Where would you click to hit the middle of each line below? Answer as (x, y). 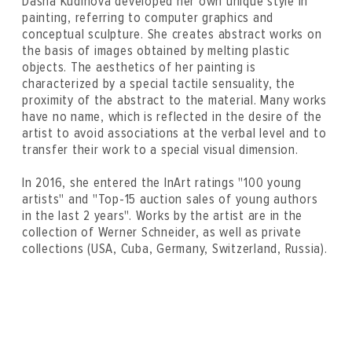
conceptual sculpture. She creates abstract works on (172, 34)
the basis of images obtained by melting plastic (156, 51)
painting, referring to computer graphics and (148, 18)
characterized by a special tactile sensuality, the (159, 84)
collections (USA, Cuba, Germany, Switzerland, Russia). (175, 249)
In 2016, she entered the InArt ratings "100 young (162, 183)
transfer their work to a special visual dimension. (160, 150)
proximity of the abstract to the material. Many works (174, 100)
